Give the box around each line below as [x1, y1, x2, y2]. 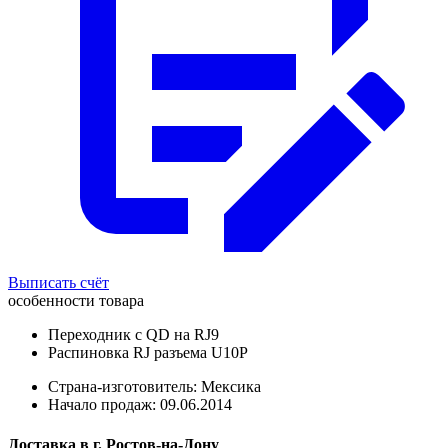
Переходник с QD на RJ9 [48, 326, 219, 344]
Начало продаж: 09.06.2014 [48, 396, 232, 414]
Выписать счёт [8, 274, 109, 292]
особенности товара [8, 292, 144, 310]
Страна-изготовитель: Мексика [48, 378, 261, 396]
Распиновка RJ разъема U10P [48, 344, 248, 362]
